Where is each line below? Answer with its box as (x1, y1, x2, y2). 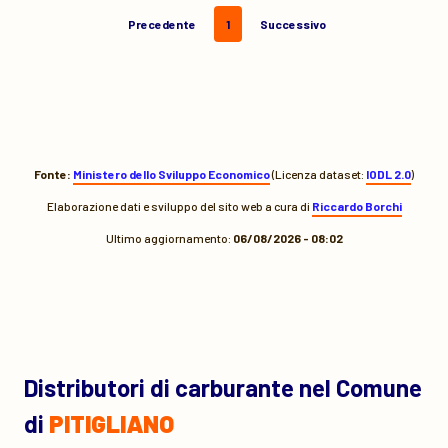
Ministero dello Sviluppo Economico (73, 167, 270, 181)
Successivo (260, 17, 326, 31)
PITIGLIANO (49, 409, 174, 438)
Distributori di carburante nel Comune (24, 373, 422, 402)
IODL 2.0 (366, 167, 411, 181)
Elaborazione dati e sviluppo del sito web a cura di (46, 199, 312, 213)
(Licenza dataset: (270, 167, 366, 181)
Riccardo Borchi (311, 199, 402, 213)
